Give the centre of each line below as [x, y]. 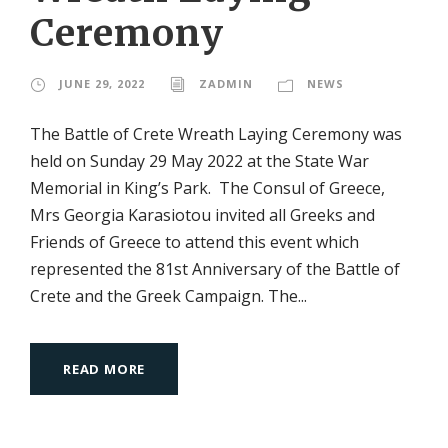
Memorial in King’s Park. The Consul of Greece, [207, 187]
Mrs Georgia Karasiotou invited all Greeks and [202, 214]
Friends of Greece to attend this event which [194, 241]
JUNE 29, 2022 [102, 83]
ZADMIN [226, 83]
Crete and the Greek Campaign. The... [168, 295]
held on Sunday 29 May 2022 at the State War [199, 160]
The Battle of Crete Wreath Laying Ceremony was [216, 133]
